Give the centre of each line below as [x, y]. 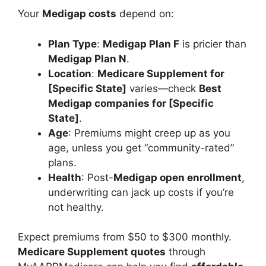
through [186, 252]
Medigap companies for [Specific [131, 103]
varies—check [163, 88]
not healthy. [76, 207]
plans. [62, 162]
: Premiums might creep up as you [149, 133]
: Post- [97, 177]
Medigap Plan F [141, 44]
